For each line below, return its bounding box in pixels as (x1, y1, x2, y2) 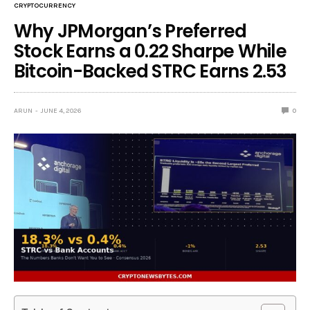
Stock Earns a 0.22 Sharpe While (14, 38, 286, 64)
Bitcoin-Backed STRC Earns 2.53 (14, 58, 287, 84)
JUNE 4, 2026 (41, 106, 82, 115)
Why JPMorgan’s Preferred (14, 18, 247, 44)
